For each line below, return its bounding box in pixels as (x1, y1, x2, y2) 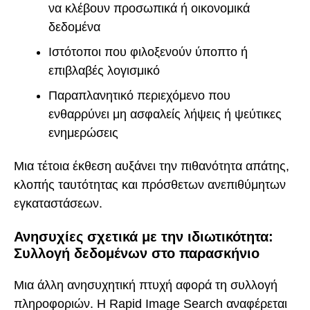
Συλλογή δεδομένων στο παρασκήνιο (14, 245, 259, 261)
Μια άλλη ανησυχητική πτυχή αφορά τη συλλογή (14, 278, 277, 293)
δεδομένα (48, 19, 100, 34)
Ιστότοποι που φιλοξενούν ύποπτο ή (48, 44, 248, 59)
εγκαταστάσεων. (14, 197, 102, 211)
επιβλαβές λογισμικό (48, 63, 160, 77)
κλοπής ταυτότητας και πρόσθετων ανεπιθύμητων (14, 178, 286, 192)
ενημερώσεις (48, 125, 118, 140)
